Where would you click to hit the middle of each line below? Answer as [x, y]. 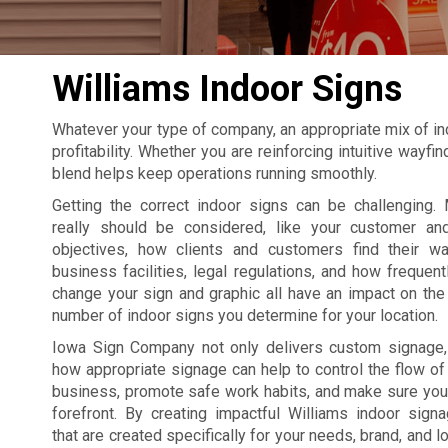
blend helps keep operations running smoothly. [214, 173]
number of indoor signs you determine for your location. [245, 315]
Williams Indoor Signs [227, 89]
